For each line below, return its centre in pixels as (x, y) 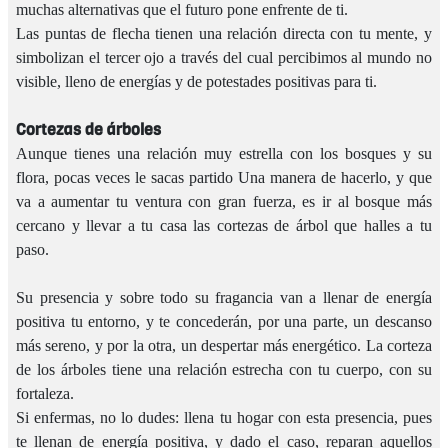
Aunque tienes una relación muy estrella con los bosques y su (224, 153)
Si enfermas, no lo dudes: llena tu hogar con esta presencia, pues (224, 417)
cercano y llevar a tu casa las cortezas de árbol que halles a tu (224, 225)
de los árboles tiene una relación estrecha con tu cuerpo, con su (224, 369)
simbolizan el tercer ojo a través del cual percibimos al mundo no (224, 57)
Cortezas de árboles (88, 129)
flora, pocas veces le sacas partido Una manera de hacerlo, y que (224, 177)
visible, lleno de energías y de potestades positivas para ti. (196, 81)
